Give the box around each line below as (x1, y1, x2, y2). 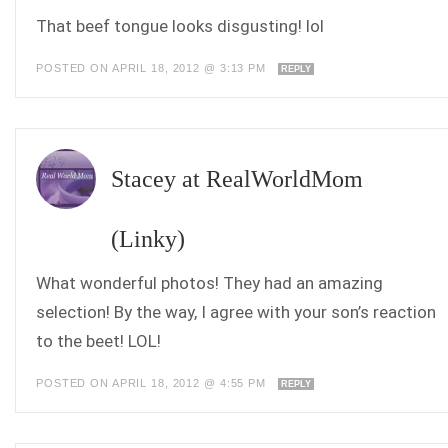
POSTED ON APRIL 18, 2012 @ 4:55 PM (36, 377, 270, 389)
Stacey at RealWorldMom (111, 166, 363, 192)
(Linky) (111, 226, 185, 252)
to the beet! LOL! (36, 331, 161, 351)
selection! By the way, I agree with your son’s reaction (36, 302, 436, 322)
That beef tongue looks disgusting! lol (36, 16, 324, 36)
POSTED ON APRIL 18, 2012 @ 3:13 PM (36, 62, 270, 74)
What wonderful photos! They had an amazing (36, 273, 383, 293)
